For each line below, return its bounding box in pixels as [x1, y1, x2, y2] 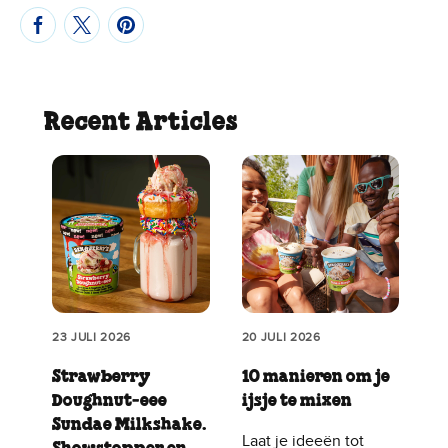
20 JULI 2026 [241, 330, 321, 345]
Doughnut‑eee [52, 393, 167, 410]
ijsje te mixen [241, 393, 352, 410]
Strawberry [52, 369, 151, 386]
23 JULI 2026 [52, 330, 132, 345]
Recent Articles [44, 111, 238, 136]
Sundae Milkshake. [52, 417, 207, 434]
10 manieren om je [241, 369, 390, 386]
